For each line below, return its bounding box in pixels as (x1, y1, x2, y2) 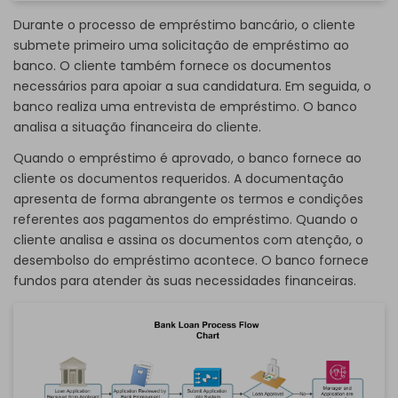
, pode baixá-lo (274, 344, 373, 362)
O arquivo (30, 303, 99, 322)
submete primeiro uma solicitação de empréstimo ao (13, 36, 349, 54)
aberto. (175, 323, 223, 342)
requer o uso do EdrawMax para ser (130, 303, 368, 322)
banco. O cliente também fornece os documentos (13, 56, 331, 75)
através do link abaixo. (179, 364, 330, 383)
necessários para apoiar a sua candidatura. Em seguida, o (13, 76, 371, 95)
